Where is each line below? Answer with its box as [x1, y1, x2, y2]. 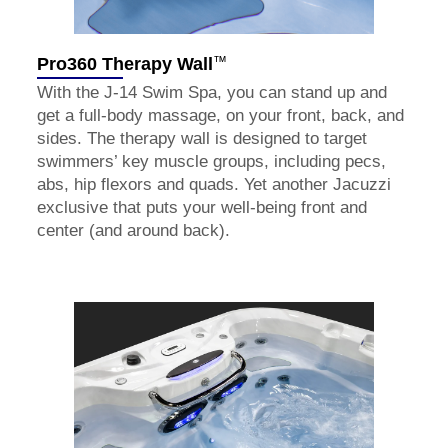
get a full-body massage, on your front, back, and [37, 105, 404, 125]
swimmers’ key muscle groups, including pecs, [37, 151, 386, 171]
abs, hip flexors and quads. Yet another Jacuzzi [37, 174, 391, 194]
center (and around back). [37, 220, 230, 240]
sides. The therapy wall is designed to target [37, 128, 367, 148]
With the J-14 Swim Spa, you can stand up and [37, 82, 387, 102]
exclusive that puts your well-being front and [37, 197, 367, 217]
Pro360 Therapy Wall [37, 53, 213, 74]
